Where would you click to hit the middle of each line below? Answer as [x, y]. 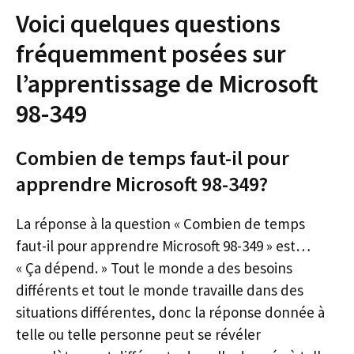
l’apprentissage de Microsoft [167, 83]
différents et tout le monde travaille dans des [160, 290]
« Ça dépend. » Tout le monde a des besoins [154, 267]
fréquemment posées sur [151, 53]
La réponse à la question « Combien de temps [160, 223]
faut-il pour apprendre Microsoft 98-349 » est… [163, 245]
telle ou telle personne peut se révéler [138, 334]
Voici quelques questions [148, 23]
